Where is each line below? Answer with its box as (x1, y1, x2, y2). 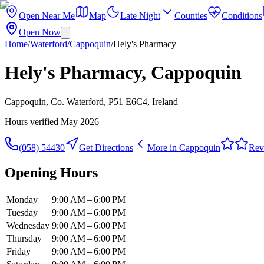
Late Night (120, 11, 160, 21)
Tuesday (6, 207, 38, 217)
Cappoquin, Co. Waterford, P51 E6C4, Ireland (5, 96, 178, 107)
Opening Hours (5, 164, 98, 180)
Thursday (6, 233, 42, 243)
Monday (6, 194, 38, 204)
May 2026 (61, 116, 99, 127)
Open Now (19, 27, 61, 37)
